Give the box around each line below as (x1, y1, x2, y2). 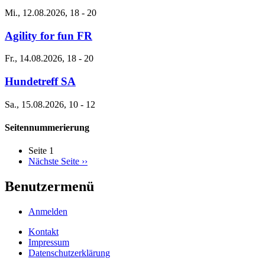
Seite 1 (28, 146, 54, 156)
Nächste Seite (28, 156, 79, 167)
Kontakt (28, 227, 59, 237)
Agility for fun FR (5, 29, 92, 42)
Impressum (28, 237, 69, 248)
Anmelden (28, 206, 67, 217)
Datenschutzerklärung (28, 248, 110, 258)
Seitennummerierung (5, 122, 89, 133)
